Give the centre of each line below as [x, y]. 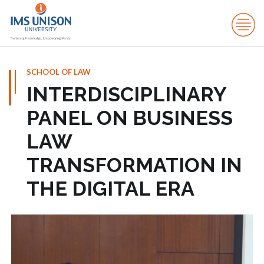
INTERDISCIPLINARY [126, 94]
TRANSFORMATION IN [134, 165]
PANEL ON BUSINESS [130, 118]
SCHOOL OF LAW [59, 72]
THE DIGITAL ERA [110, 189]
